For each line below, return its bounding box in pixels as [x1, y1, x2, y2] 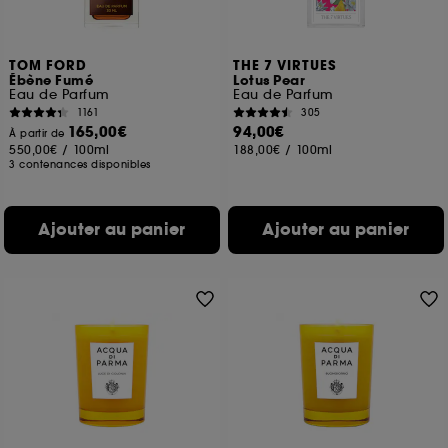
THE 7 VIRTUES [233, 57, 338, 75]
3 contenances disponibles [9, 158, 151, 171]
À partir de [9, 127, 69, 140]
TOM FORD [9, 57, 88, 75]
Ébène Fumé [9, 72, 94, 90]
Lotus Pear [233, 72, 306, 90]
